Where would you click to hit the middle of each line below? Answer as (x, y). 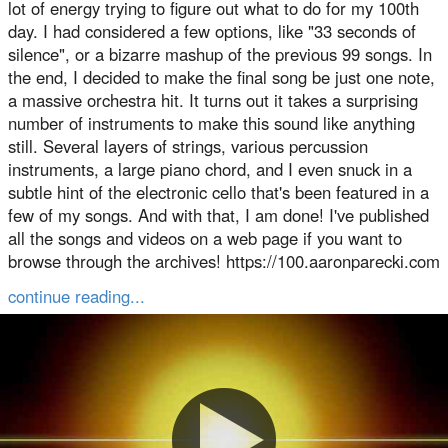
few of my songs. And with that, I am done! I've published (218, 215)
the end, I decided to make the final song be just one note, (221, 77)
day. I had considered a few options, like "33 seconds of (212, 31)
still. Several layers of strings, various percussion (188, 146)
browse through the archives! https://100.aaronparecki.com (224, 261)
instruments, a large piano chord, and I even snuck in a (210, 169)
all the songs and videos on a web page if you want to (205, 238)
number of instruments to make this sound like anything (211, 123)
